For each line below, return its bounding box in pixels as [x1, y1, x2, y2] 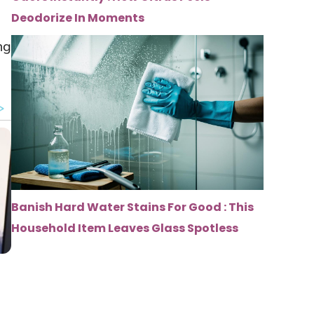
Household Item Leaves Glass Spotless [11, 220, 238, 237]
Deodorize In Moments [11, 10, 144, 27]
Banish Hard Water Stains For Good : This [11, 199, 254, 216]
